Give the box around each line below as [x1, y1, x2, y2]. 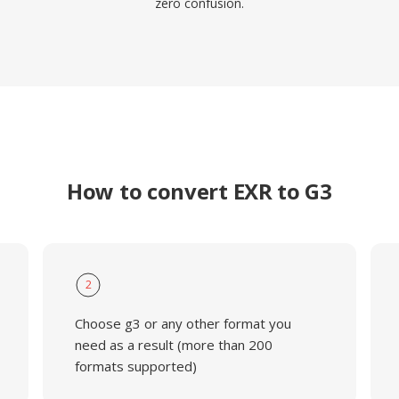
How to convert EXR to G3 [67, 176, 332, 206]
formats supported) [74, 357, 197, 375]
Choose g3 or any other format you [74, 314, 291, 332]
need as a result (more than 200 [74, 336, 273, 354]
